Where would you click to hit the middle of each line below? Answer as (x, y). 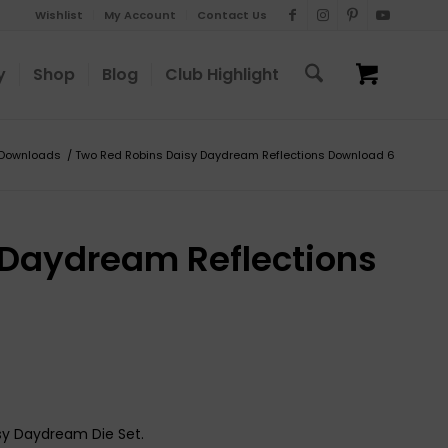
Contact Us (232, 15)
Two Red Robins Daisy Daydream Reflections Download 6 (235, 155)
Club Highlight (221, 74)
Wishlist (59, 15)
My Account (140, 15)
